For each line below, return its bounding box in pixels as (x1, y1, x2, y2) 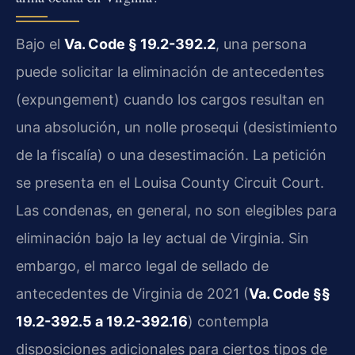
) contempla (188, 312, 269, 330)
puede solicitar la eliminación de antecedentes (16, 63, 324, 80)
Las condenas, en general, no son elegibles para (16, 201, 337, 219)
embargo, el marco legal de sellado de (16, 257, 269, 274)
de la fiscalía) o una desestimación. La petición (16, 146, 326, 163)
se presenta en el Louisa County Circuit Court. (16, 174, 324, 191)
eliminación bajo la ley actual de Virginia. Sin (16, 229, 309, 246)
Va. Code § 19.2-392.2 (64, 35, 216, 52)
